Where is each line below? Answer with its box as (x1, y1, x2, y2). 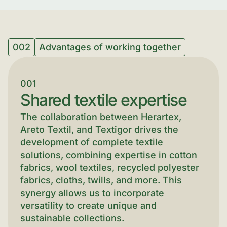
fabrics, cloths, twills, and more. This (20, 175, 182, 185)
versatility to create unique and (20, 200, 157, 211)
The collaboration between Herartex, (20, 111, 181, 122)
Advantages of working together (39, 42, 181, 52)
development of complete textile (20, 137, 163, 147)
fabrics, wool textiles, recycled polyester (20, 162, 199, 173)
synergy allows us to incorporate (20, 187, 164, 198)
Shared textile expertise (20, 90, 187, 110)
